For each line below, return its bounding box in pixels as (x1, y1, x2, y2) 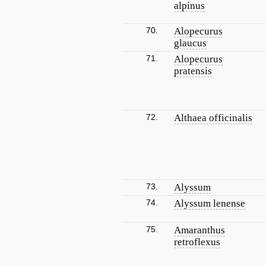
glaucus (174, 37, 207, 49)
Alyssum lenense (174, 198, 245, 209)
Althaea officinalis (174, 112, 252, 123)
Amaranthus (174, 224, 225, 236)
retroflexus (174, 236, 220, 248)
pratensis (174, 65, 212, 77)
